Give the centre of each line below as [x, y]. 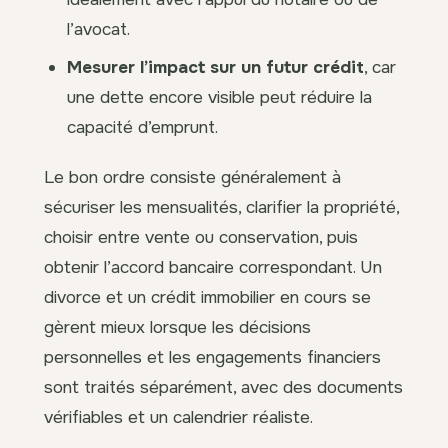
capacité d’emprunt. [143, 126]
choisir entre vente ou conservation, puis [201, 237]
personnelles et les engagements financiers [212, 357]
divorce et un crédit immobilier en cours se [207, 297]
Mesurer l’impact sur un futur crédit [216, 66]
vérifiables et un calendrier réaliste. [178, 417]
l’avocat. [99, 29]
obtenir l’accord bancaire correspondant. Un [213, 267]
